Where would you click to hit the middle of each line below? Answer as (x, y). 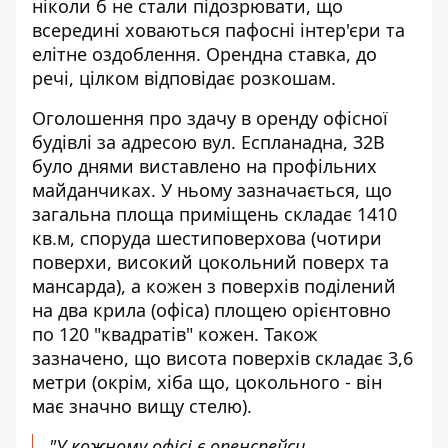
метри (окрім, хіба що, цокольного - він (207, 382)
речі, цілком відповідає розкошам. (184, 78)
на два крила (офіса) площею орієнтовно (211, 310)
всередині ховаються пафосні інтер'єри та (218, 30)
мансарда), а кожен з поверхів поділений (214, 286)
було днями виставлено (139, 166)
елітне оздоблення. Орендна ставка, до (204, 54)
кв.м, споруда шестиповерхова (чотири (207, 238)
